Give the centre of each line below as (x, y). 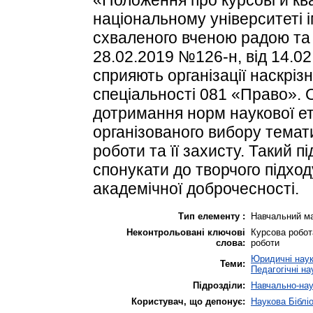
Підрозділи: (219, 285)
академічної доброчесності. (196, 188)
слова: (231, 242)
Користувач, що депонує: (188, 301)
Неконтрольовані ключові (186, 232)
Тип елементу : (212, 216)
